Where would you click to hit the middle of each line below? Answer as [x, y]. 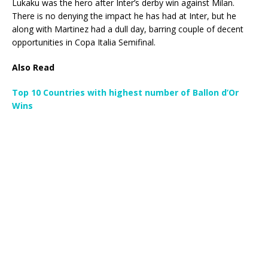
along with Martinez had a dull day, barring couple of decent [128, 29]
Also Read [33, 68]
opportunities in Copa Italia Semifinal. [84, 42]
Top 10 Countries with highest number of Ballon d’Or [125, 93]
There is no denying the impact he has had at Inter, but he [124, 16]
